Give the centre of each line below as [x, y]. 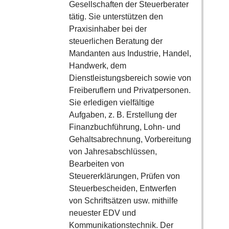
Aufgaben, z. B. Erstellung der [123, 115]
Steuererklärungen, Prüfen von [124, 176]
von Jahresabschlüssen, [113, 152]
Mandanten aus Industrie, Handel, [130, 54]
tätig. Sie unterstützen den [116, 17]
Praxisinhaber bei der [108, 29]
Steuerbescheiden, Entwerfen [122, 189]
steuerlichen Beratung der [116, 41]
